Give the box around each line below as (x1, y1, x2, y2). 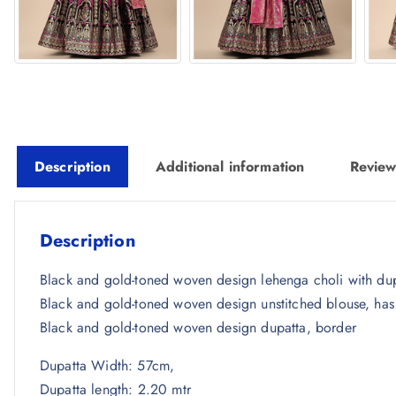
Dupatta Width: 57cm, (40, 355, 175, 377)
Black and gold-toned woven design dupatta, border (40, 317, 356, 339)
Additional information (155, 156, 305, 178)
